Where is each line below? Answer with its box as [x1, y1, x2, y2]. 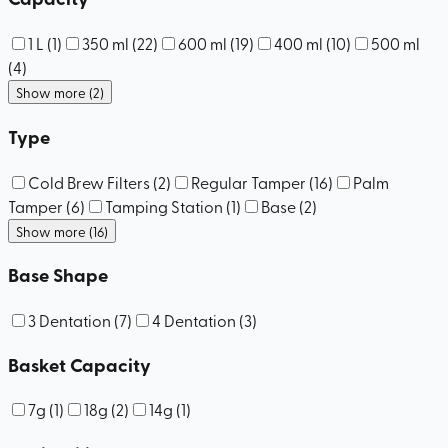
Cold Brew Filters [28, 170, 153, 193]
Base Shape [8, 261, 108, 289]
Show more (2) [16, 83, 104, 102]
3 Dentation [28, 309, 111, 332]
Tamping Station [105, 194, 223, 217]
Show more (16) [16, 221, 108, 240]
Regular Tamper [191, 170, 306, 193]
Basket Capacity [8, 350, 151, 378]
